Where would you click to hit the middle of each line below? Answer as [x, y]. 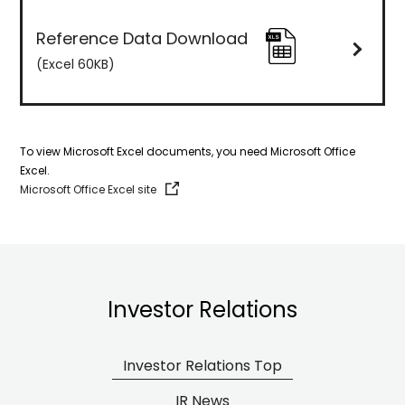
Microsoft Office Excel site [89, 189]
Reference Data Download [142, 38]
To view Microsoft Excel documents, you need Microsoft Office [188, 151]
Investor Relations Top [202, 366]
